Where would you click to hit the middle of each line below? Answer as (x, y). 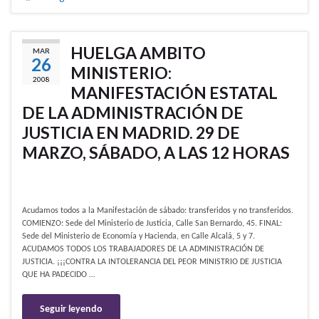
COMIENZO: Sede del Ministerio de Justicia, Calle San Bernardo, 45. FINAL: (152, 224)
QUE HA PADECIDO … (58, 275)
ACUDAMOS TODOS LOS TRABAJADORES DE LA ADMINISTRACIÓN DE (143, 250)
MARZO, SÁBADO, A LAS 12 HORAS (156, 153)
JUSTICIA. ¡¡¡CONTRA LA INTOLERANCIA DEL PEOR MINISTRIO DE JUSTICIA (152, 262)
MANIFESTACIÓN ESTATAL (174, 93)
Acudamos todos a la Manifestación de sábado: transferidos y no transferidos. (158, 211)
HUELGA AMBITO (138, 53)
